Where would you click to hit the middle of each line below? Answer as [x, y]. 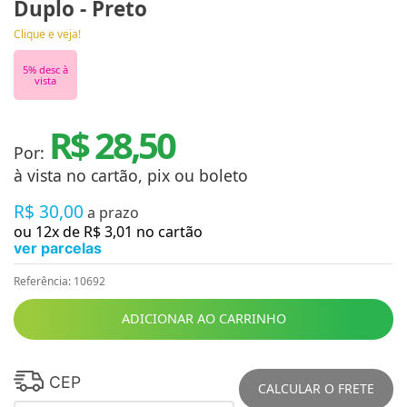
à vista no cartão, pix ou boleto [131, 175]
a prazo [113, 213]
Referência [41, 281]
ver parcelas [58, 248]
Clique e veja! [47, 34]
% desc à [48, 69]
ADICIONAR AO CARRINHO [203, 319]
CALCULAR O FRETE [316, 389]
